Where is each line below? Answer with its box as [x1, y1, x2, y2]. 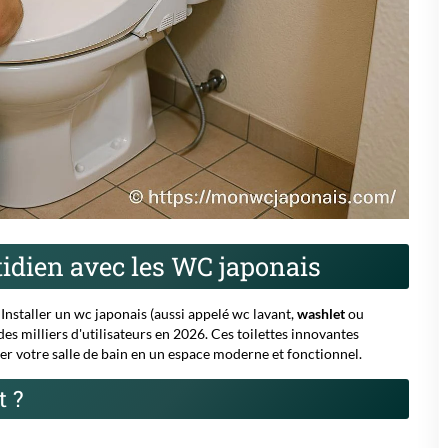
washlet [297, 304, 345, 322]
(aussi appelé [147, 304, 232, 322]
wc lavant [232, 304, 291, 322]
